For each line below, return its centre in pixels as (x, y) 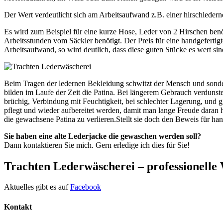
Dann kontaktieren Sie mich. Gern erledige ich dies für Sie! (97, 145)
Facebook (86, 187)
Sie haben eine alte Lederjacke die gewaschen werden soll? (103, 136)
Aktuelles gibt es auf (37, 187)
